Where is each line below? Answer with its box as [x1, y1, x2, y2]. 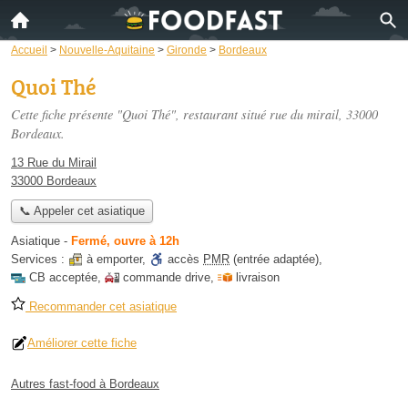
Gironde [167, 44, 207, 56]
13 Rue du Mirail [11, 156, 97, 169]
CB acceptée [29, 270, 97, 285]
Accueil [11, 44, 47, 56]
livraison [236, 270, 280, 285]
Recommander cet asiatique [25, 300, 177, 314]
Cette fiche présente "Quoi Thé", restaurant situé [11, 106, 270, 123]
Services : [11, 252, 68, 267]
